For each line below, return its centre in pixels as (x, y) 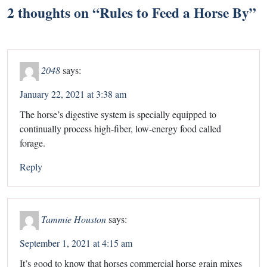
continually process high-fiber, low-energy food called (120, 128)
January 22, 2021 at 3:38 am (73, 94)
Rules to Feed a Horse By (174, 12)
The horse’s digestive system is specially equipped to (118, 114)
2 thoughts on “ (53, 12)
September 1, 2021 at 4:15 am (76, 243)
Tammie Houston (74, 219)
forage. (32, 142)
